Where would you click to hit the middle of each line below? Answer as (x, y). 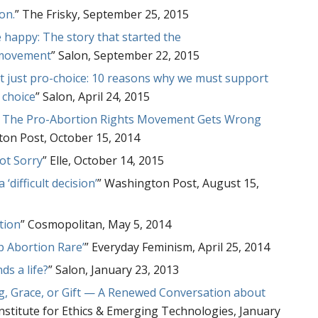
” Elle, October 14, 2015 (104, 160)
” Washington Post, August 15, (179, 183)
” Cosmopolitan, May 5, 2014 (96, 224)
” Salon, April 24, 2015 (93, 96)
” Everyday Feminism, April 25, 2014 (177, 247)
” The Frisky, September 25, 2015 (102, 14)
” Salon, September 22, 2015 (126, 55)
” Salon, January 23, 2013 (114, 269)
